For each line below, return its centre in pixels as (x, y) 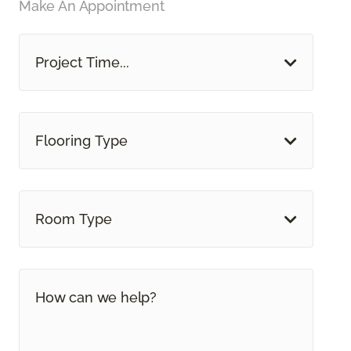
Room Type (74, 219)
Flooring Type (81, 141)
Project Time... (82, 63)
